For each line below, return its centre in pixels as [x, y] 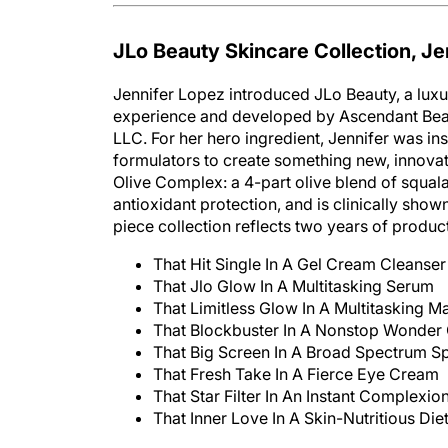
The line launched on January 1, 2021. [252, 436]
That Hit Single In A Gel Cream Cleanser [299, 244]
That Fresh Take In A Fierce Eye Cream [296, 354]
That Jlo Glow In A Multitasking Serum [293, 266]
